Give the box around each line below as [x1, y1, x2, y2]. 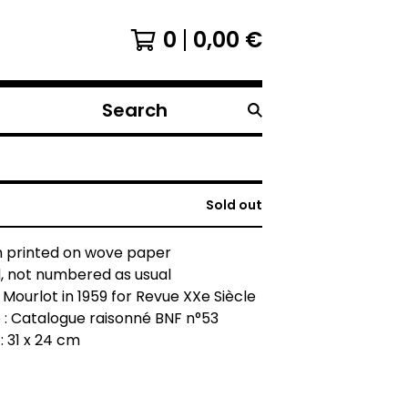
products [94, 130, 159, 152]
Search [94, 108, 145, 130]
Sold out [206, 196, 262, 214]
